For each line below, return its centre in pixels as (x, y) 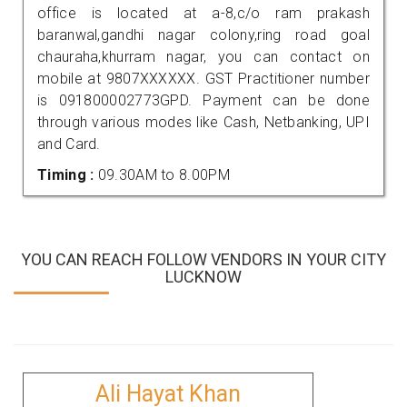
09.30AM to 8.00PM (164, 174)
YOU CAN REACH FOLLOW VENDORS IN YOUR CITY (203, 259)
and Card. (69, 144)
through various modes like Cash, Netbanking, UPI (203, 122)
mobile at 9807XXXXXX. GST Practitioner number (203, 78)
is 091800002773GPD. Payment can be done (203, 100)
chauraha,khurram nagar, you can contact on (203, 56)
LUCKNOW (203, 276)
